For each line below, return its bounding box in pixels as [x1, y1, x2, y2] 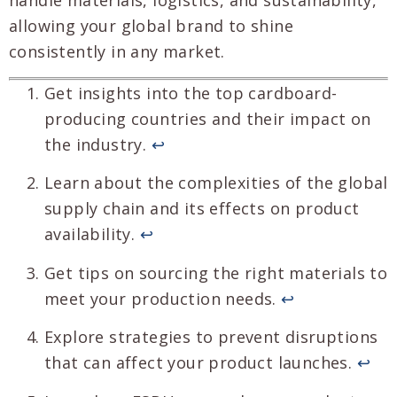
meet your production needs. [44, 287, 282, 309]
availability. [44, 223, 140, 245]
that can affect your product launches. [44, 352, 357, 374]
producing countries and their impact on [44, 107, 371, 129]
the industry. [44, 133, 152, 155]
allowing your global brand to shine [9, 14, 293, 36]
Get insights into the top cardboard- [44, 82, 338, 104]
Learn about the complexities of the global [44, 172, 388, 194]
